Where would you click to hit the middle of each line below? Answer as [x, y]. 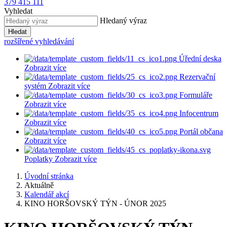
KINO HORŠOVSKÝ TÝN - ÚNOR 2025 [95, 203]
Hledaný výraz [123, 21]
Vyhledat [18, 11]
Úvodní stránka [49, 176]
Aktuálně [39, 185]
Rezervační [197, 77]
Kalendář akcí [47, 194]
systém [35, 86]
